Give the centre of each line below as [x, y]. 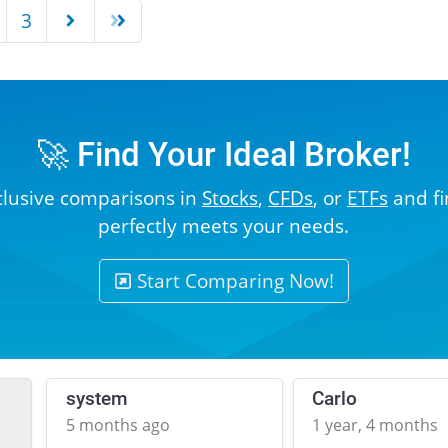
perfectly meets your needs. [224, 226]
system [97, 399]
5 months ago [118, 425]
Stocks [229, 198]
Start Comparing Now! [233, 281]
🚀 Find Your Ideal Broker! [224, 155]
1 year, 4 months [375, 425]
